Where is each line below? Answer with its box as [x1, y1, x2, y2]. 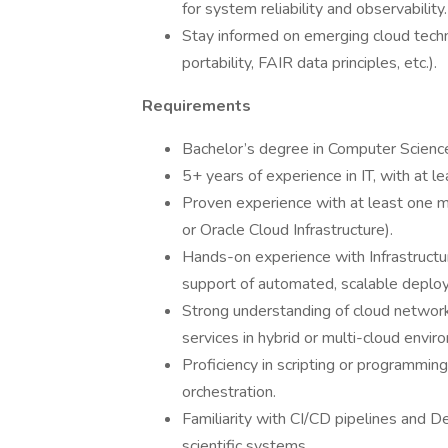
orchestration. [182, 381, 276, 403]
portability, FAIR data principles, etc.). [182, 52, 437, 74]
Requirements [142, 95, 251, 117]
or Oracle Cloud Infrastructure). [182, 219, 393, 241]
